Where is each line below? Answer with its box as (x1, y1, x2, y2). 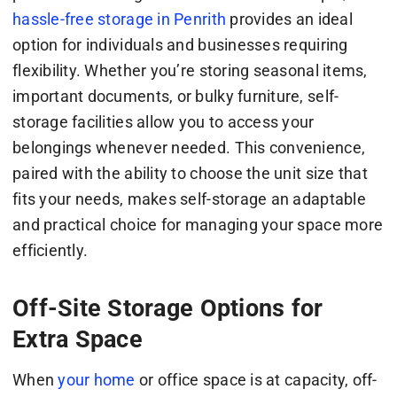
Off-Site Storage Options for (12, 293, 323, 323)
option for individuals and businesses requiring (12, 35, 348, 55)
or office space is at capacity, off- (135, 370, 378, 390)
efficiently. (12, 241, 89, 261)
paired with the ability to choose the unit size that (12, 164, 369, 183)
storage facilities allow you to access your (12, 113, 315, 132)
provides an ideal (226, 10, 353, 29)
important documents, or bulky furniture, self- (12, 87, 339, 106)
